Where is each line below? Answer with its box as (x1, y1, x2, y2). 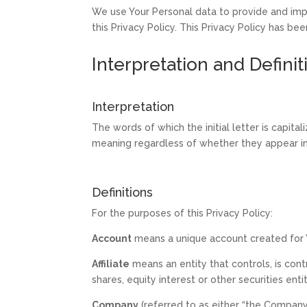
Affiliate (92, 258, 130, 269)
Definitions (92, 184, 153, 199)
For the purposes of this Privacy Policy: (92, 207, 273, 219)
